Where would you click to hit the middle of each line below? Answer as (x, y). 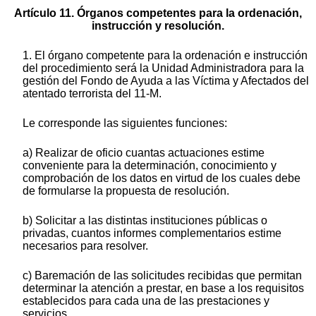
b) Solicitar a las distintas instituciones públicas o (145, 220)
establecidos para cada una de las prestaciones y (146, 300)
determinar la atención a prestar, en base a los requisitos (163, 288)
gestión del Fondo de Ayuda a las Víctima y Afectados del (166, 80)
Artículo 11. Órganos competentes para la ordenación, (158, 13)
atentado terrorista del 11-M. (92, 93)
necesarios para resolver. (85, 245)
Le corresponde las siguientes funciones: (125, 123)
